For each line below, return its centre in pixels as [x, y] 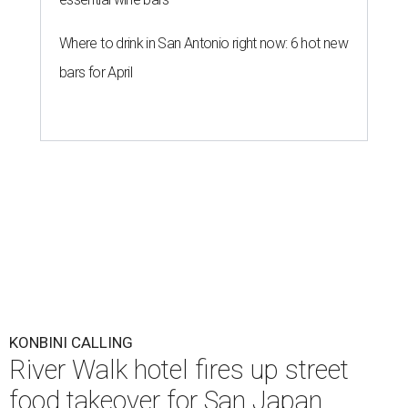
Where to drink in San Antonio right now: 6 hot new [204, 43]
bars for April [96, 72]
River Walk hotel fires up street [179, 370]
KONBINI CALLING [71, 342]
